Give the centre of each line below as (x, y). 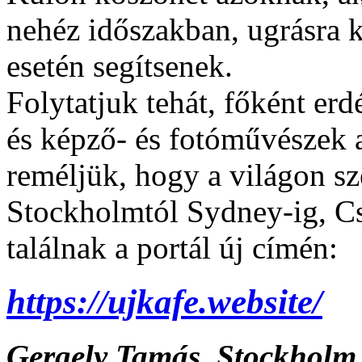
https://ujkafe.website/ (164, 301)
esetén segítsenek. (120, 66)
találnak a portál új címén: (172, 248)
